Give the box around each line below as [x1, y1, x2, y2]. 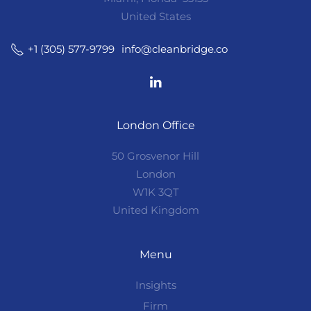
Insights [135, 278, 176, 292]
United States [120, 10, 191, 24]
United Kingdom [112, 203, 199, 217]
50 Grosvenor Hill [112, 149, 199, 163]
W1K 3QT [132, 185, 179, 199]
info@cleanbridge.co [121, 42, 228, 56]
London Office [116, 119, 195, 133]
